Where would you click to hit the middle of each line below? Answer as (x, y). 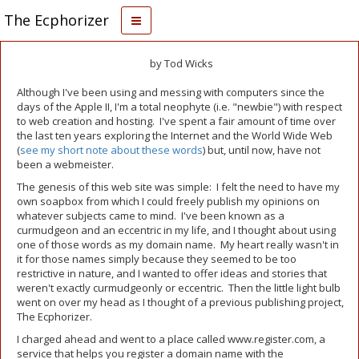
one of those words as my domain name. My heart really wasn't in (178, 244)
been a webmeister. (65, 164)
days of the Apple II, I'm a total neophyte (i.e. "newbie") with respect (179, 107)
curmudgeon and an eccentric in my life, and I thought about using (176, 230)
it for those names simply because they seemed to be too (157, 259)
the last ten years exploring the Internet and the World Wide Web (175, 135)
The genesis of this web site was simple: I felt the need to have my (178, 187)
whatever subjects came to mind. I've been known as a (151, 216)
